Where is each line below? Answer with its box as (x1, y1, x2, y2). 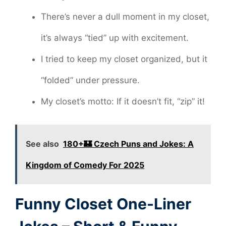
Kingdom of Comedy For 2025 (26, 160, 144, 171)
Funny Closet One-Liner (15, 195, 191, 213)
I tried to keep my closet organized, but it (41, 53, 207, 64)
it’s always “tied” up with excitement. (41, 32, 189, 43)
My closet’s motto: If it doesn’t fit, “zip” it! (41, 96, 205, 106)
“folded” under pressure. (41, 75, 140, 85)
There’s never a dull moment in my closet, (41, 11, 209, 22)
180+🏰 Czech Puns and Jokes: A (63, 139, 194, 149)
